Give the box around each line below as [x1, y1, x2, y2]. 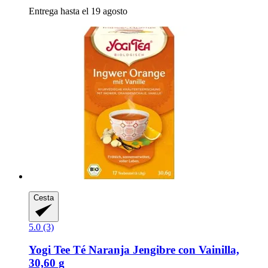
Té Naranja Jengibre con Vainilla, [70, 243, 239, 257]
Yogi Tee [29, 243, 70, 257]
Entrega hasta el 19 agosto [29, 6, 127, 17]
